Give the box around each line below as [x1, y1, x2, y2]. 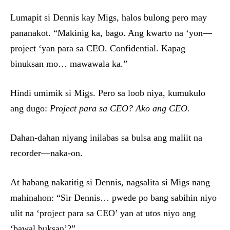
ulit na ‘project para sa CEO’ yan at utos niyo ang [10, 208, 196, 219]
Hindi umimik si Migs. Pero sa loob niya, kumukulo [10, 88, 205, 99]
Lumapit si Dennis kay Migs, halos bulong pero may [10, 12, 207, 23]
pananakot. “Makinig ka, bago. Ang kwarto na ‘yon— [10, 28, 212, 39]
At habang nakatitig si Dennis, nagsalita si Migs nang [10, 177, 210, 188]
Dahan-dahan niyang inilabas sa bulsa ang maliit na [10, 132, 202, 143]
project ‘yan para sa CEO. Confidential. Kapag [10, 43, 185, 54]
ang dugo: [10, 103, 50, 114]
